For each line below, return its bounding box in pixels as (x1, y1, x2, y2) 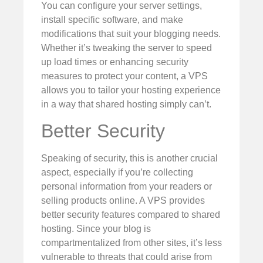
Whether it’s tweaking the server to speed (41, 42, 212, 53)
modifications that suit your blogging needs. (41, 28, 221, 39)
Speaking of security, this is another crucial (41, 153, 218, 164)
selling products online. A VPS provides (41, 195, 205, 206)
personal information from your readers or (41, 181, 212, 192)
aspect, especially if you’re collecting (41, 167, 193, 178)
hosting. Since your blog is (41, 224, 151, 234)
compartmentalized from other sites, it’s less (41, 238, 222, 248)
